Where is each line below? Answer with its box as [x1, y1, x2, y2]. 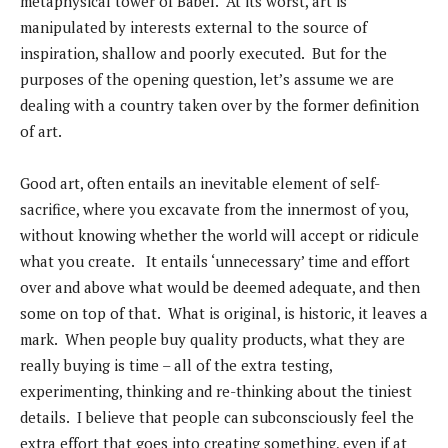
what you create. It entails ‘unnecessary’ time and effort [20, 251, 410, 272]
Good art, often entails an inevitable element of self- [20, 173, 380, 194]
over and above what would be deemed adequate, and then [20, 277, 420, 298]
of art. [20, 121, 69, 142]
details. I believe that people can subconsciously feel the [20, 407, 414, 428]
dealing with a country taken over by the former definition [20, 95, 419, 116]
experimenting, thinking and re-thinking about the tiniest [20, 381, 412, 402]
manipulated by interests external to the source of [20, 17, 367, 38]
